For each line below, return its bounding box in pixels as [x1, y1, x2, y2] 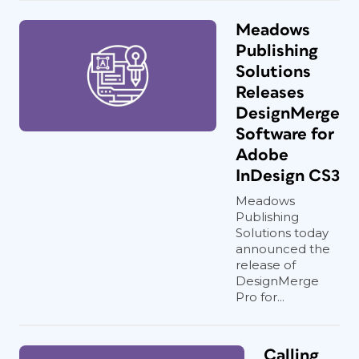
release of [236, 256, 296, 272]
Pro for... [236, 288, 284, 305]
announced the [236, 240, 330, 256]
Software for [236, 125, 334, 143]
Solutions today [236, 224, 329, 240]
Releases [236, 83, 305, 101]
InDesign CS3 [236, 167, 340, 184]
